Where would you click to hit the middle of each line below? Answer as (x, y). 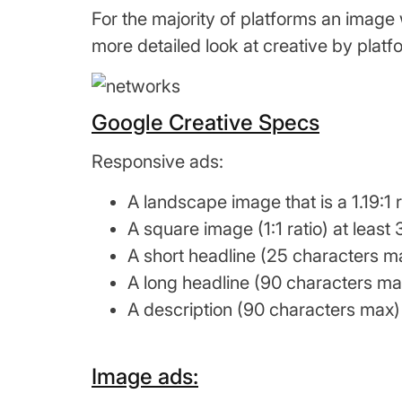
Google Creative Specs (205, 123)
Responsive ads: (157, 162)
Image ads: (145, 376)
